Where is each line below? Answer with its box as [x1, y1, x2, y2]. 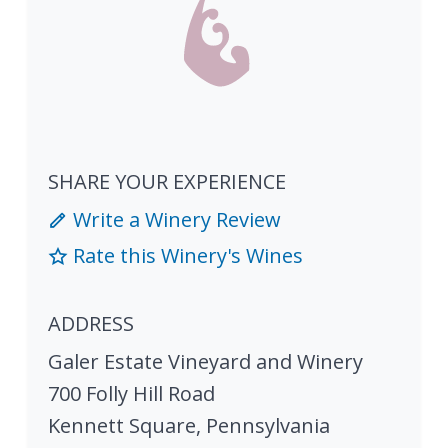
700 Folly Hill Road [48, 380, 215, 408]
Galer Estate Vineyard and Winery [48, 348, 363, 376]
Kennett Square [48, 412, 196, 440]
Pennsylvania [206, 412, 330, 440]
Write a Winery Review [68, 206, 281, 234]
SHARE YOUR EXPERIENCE [48, 168, 286, 196]
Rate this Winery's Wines [68, 242, 303, 270]
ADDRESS [48, 310, 134, 338]
